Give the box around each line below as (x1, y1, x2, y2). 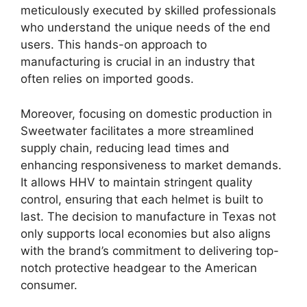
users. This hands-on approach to (21, 38, 207, 52)
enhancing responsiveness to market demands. (21, 158, 282, 172)
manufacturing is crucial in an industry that (21, 55, 255, 69)
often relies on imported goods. (21, 72, 194, 86)
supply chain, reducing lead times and (21, 140, 230, 155)
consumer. (21, 278, 77, 292)
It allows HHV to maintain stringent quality (21, 175, 252, 189)
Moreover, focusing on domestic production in (21, 106, 272, 121)
